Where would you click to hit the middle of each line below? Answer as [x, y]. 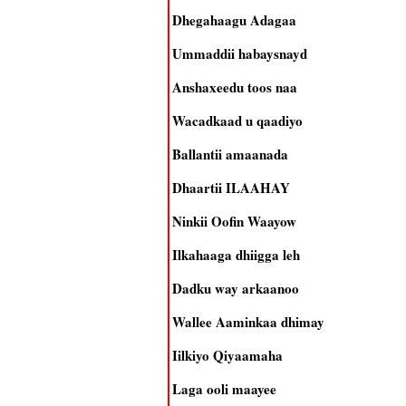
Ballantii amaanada [230, 154]
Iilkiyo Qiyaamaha [227, 355]
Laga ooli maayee [224, 389]
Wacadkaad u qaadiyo [237, 121]
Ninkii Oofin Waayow [234, 221]
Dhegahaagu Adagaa [234, 20]
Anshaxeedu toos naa [234, 87]
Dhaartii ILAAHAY [231, 188]
